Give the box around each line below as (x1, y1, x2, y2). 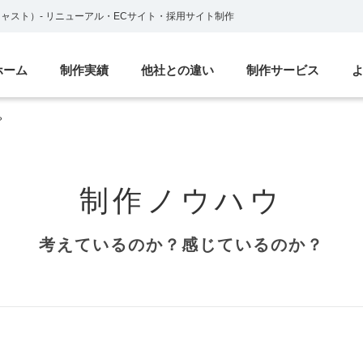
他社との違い (141, 62, 215, 77)
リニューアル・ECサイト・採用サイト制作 (43, 10, 235, 22)
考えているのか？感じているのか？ (39, 236, 324, 254)
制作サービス (246, 62, 320, 77)
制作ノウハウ (79, 184, 284, 217)
